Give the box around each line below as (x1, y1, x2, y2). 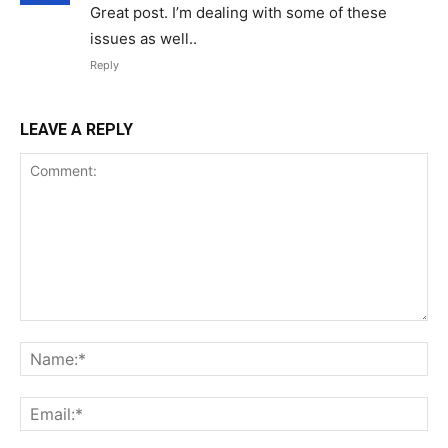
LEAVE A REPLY (20, 119, 133, 139)
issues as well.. (90, 28, 197, 48)
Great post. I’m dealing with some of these (90, 2, 387, 22)
